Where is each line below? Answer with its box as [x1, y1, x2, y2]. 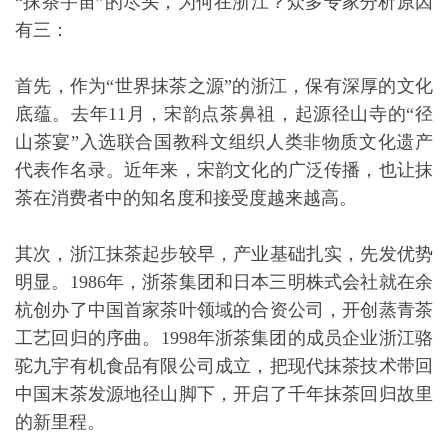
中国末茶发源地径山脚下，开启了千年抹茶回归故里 [15, 384, 433, 404]
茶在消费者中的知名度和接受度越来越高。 [15, 188, 357, 208]
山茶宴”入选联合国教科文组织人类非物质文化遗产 [15, 132, 433, 152]
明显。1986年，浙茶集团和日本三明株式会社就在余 [15, 272, 433, 292]
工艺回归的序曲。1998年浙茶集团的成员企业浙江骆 [15, 328, 433, 348]
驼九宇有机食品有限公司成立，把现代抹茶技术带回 [15, 356, 433, 376]
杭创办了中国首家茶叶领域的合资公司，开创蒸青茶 [15, 300, 433, 320]
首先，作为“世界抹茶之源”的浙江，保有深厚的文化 [15, 76, 433, 96]
